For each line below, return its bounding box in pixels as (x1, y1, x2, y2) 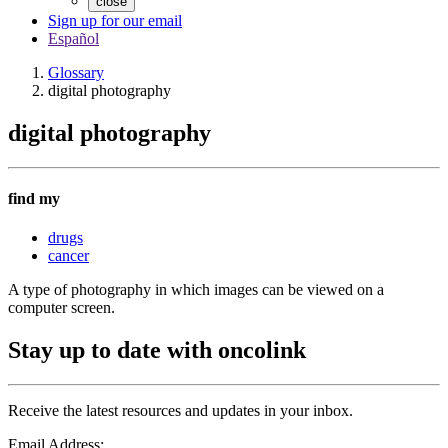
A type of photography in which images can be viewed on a (8, 281, 384, 299)
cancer (48, 247, 89, 265)
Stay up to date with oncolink (8, 337, 306, 364)
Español (48, 30, 99, 47)
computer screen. (8, 299, 115, 317)
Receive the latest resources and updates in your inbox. (8, 402, 353, 420)
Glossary (48, 64, 104, 81)
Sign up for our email (48, 12, 182, 29)
